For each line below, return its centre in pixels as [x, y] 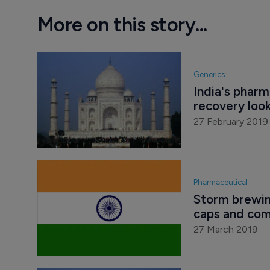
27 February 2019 [231, 121]
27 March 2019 [225, 230]
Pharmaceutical [220, 183]
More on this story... [122, 25]
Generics [209, 74]
